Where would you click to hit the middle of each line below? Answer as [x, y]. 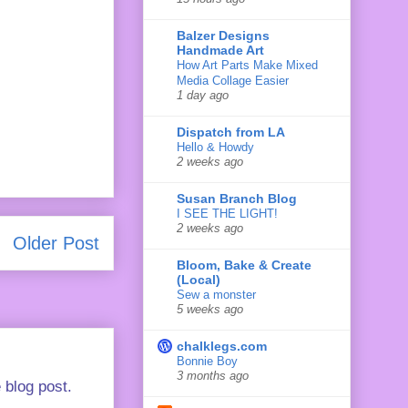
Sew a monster [216, 294]
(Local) [199, 279]
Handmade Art [220, 50]
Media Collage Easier [233, 80]
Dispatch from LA [231, 132]
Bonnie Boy [207, 361]
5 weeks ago [210, 309]
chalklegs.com [222, 346]
